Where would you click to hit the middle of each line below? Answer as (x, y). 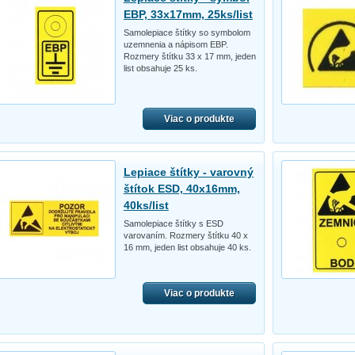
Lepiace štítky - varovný (188, 172)
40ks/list (146, 205)
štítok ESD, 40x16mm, (181, 188)
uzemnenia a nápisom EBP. (176, 44)
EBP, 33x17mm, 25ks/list (188, 14)
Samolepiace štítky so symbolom (187, 32)
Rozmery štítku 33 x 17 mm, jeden (189, 56)
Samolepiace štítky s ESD (173, 223)
